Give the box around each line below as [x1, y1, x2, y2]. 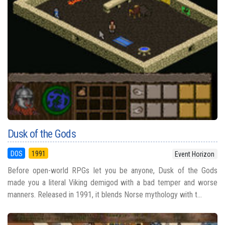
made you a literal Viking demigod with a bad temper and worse [8, 177, 217, 187]
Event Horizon [175, 150, 215, 158]
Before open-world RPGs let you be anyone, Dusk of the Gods [8, 165, 217, 175]
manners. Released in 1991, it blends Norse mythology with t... [8, 189, 202, 199]
